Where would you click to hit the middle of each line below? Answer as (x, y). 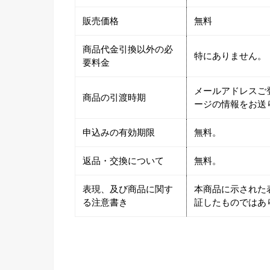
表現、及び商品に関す (128, 189)
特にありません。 (231, 56)
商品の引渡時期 (115, 98)
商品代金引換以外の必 (128, 49)
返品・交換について (124, 161)
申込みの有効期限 (119, 133)
